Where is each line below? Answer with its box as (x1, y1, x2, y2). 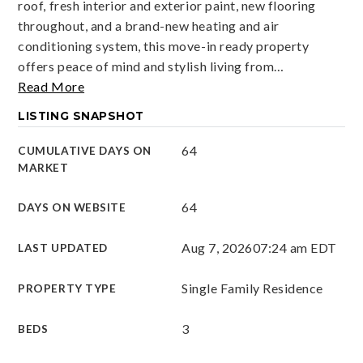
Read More (18, 79, 85, 94)
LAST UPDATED (18, 241, 108, 254)
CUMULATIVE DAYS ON (18, 144, 152, 157)
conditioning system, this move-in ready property (18, 38, 310, 53)
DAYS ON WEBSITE (18, 201, 126, 214)
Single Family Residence (181, 280, 323, 296)
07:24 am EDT (252, 240, 337, 255)
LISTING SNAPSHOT (18, 109, 144, 122)
